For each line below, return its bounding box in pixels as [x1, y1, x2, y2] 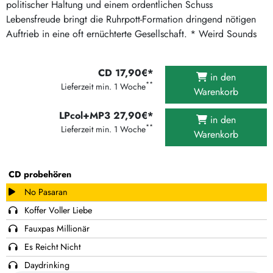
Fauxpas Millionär [21, 222, 90, 235]
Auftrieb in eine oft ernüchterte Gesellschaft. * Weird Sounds [6, 26, 257, 41]
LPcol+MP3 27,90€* [59, 108, 154, 122]
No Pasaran [21, 185, 68, 198]
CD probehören [9, 168, 71, 180]
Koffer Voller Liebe [21, 204, 92, 216]
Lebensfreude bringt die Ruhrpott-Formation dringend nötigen [6, 12, 256, 26]
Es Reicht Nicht [21, 240, 80, 253]
